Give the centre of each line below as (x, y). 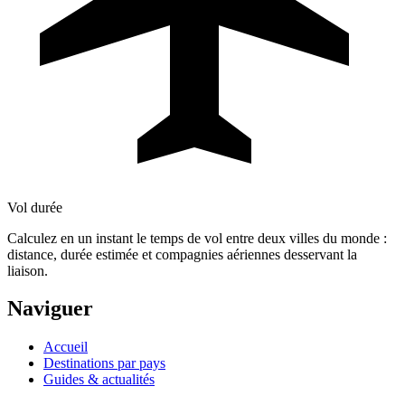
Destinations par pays (104, 363)
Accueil (66, 347)
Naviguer (50, 309)
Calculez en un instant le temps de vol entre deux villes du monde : (197, 238)
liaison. (28, 270)
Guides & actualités (99, 380)
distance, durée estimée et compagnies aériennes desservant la (182, 254)
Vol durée (35, 207)
